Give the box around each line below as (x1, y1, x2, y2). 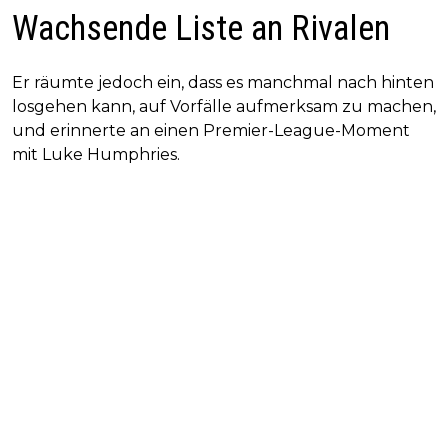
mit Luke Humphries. (12, 145, 180, 165)
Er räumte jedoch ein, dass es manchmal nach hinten (12, 73, 434, 93)
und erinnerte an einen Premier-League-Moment (12, 121, 410, 141)
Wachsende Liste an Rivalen (12, 8, 390, 50)
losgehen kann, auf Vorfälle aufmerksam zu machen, (12, 97, 436, 117)
